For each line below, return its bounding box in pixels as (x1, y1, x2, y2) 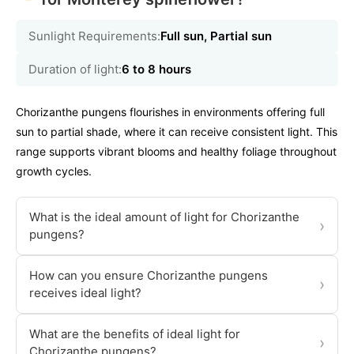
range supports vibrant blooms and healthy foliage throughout (16, 145, 337, 159)
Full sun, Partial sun (160, 28, 272, 44)
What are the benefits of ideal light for (29, 326, 240, 342)
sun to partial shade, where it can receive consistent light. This (16, 125, 337, 139)
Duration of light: (28, 62, 122, 77)
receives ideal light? (29, 285, 141, 301)
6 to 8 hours (122, 62, 191, 77)
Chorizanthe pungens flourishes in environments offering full (16, 105, 325, 119)
